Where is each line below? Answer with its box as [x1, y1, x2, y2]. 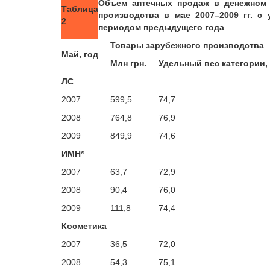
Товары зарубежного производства [110, 40, 264, 50]
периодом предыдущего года [98, 22, 224, 32]
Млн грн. [110, 58, 146, 68]
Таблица [61, 4, 98, 14]
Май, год [61, 49, 98, 59]
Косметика [61, 221, 107, 231]
